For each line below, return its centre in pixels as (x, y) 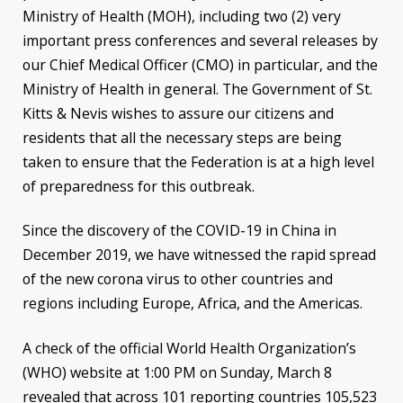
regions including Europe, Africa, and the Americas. (193, 304)
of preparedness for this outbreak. (139, 187)
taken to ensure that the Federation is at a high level (198, 162)
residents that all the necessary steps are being (182, 138)
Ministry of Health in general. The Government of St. (197, 90)
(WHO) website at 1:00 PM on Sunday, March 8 (177, 372)
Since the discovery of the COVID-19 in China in (179, 231)
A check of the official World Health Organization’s (189, 348)
